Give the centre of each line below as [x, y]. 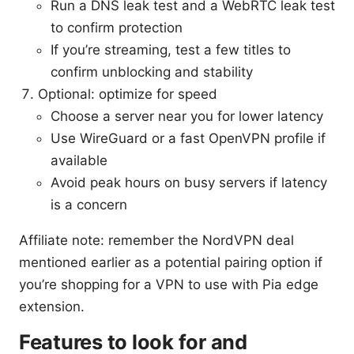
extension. [52, 306]
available [79, 160]
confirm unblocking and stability [152, 72]
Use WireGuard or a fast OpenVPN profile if [188, 138]
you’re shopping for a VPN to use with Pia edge [169, 284]
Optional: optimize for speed [128, 94]
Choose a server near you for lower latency [187, 116]
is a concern [89, 204]
